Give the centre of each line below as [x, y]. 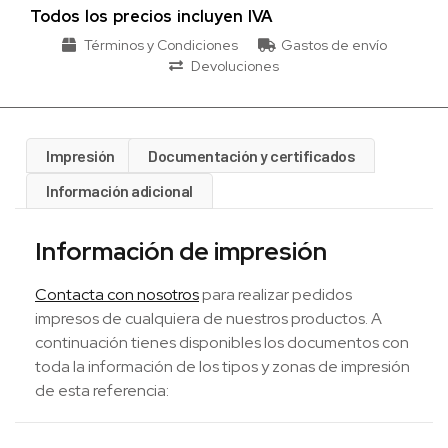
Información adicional [119, 191]
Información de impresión [181, 251]
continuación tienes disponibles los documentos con [222, 342]
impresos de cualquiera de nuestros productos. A [208, 318]
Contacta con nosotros [117, 294]
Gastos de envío [333, 44]
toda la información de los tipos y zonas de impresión [222, 366]
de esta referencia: [102, 390]
